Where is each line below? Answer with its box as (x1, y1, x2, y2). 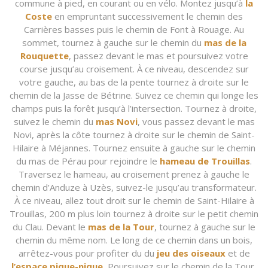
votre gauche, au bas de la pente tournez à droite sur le (19, 75, 249, 87)
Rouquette (20, 49, 69, 61)
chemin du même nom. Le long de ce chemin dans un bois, (16, 233, 252, 245)
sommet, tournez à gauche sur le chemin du (22, 36, 204, 48)
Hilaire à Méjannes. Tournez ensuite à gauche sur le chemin (13, 141, 255, 153)
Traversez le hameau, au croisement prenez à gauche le (19, 167, 249, 179)
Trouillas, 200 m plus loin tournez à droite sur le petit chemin (10, 207, 258, 219)
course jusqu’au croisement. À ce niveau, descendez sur (19, 62, 249, 74)
